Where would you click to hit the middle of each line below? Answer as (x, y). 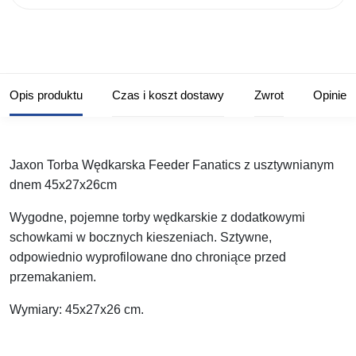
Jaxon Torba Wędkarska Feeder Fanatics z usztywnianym (172, 165)
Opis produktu (46, 95)
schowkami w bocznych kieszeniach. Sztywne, (141, 238)
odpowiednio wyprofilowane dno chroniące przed (148, 257)
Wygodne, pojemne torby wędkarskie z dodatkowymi (157, 218)
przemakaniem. (53, 277)
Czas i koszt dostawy (168, 95)
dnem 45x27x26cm (63, 185)
